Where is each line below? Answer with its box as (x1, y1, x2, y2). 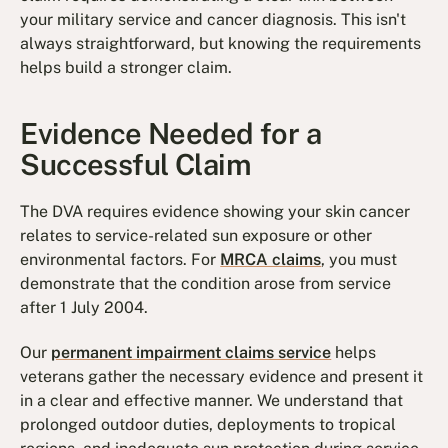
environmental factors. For (20, 250, 221, 270)
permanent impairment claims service (51, 342, 332, 362)
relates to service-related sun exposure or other (20, 226, 373, 246)
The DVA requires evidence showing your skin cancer (20, 202, 411, 222)
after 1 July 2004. (20, 298, 149, 318)
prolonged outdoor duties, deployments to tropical (20, 414, 397, 434)
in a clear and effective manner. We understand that (20, 390, 404, 410)
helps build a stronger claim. (20, 57, 233, 77)
